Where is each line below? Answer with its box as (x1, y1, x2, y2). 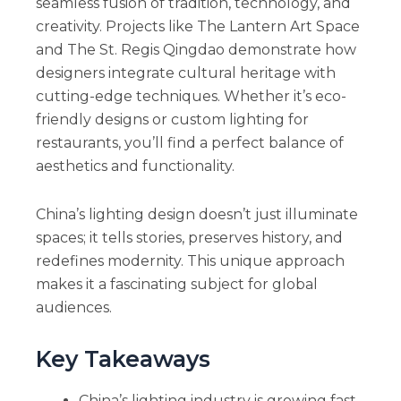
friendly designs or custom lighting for (35, 111, 309, 129)
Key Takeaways (35, 346, 210, 373)
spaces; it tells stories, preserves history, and (35, 229, 343, 247)
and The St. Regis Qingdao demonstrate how (35, 41, 356, 59)
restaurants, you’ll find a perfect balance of (35, 134, 344, 152)
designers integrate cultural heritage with (35, 64, 336, 82)
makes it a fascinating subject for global (35, 276, 318, 294)
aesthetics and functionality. (35, 158, 235, 175)
